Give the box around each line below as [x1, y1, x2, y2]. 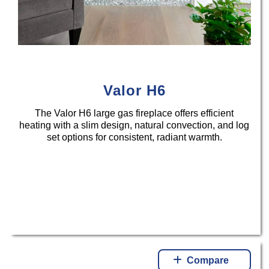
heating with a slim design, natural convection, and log [19, 120, 250, 131]
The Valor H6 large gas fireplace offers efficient [35, 108, 234, 119]
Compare [187, 255, 229, 265]
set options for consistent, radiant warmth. [46, 132, 222, 143]
